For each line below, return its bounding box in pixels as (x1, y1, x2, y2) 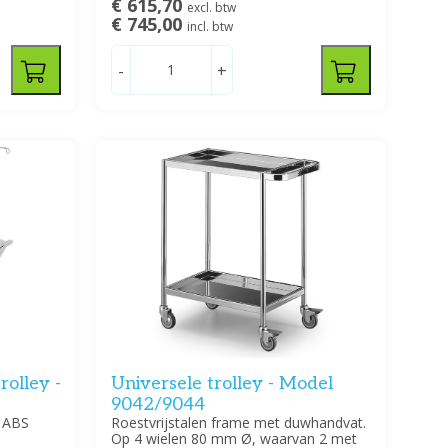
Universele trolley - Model (110, 372, 333, 394)
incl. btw (186, 18, 233, 36)
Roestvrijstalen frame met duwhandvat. (110, 412, 366, 432)
